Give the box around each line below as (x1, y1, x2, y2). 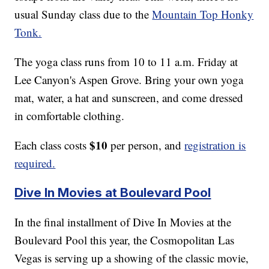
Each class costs (14, 137, 90, 153)
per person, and (107, 137, 185, 153)
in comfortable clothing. (14, 107, 125, 123)
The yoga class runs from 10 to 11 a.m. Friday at (14, 53, 238, 69)
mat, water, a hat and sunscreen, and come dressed (14, 89, 244, 105)
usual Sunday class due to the (14, 6, 153, 22)
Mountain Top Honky (152, 6, 254, 22)
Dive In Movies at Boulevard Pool (14, 184, 211, 200)
